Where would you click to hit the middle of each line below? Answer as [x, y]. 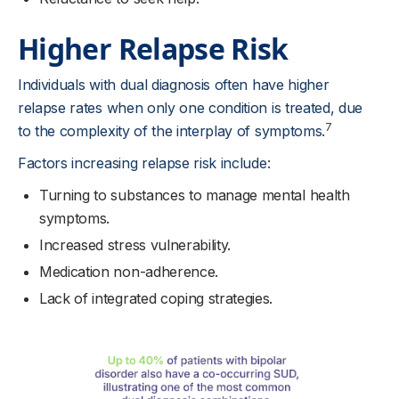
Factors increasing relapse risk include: [144, 163]
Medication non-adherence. [129, 271]
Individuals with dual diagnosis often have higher [174, 84]
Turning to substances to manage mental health [195, 195]
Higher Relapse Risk [153, 48]
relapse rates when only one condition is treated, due [191, 107]
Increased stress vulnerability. [135, 244]
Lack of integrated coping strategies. [156, 298]
